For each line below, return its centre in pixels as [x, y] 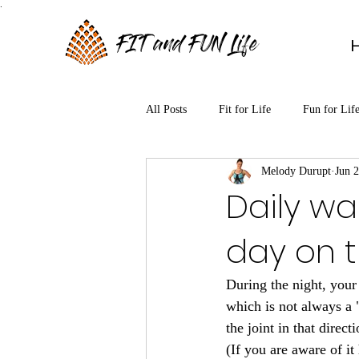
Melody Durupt [296, 171]
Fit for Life [245, 110]
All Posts [166, 110]
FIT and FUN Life [188, 46]
